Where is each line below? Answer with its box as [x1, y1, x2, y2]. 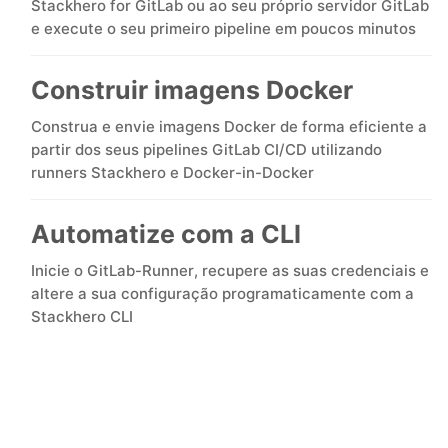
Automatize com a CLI [31, 219, 301, 249]
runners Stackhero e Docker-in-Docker [31, 163, 314, 182]
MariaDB [60, 38, 139, 63]
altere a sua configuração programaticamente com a [31, 284, 414, 303]
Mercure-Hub [60, 353, 187, 378]
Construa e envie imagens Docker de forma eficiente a [31, 117, 427, 136]
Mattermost [60, 164, 168, 189]
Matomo [60, 101, 137, 126]
